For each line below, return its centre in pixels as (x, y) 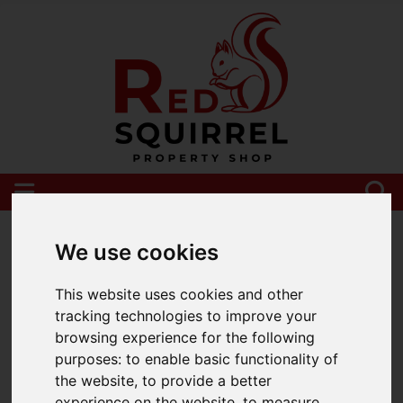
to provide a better (207, 381)
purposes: (91, 359)
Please (60, 139)
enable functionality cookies (193, 139)
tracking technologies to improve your (186, 316)
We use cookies (137, 253)
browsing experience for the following (185, 338)
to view (326, 139)
